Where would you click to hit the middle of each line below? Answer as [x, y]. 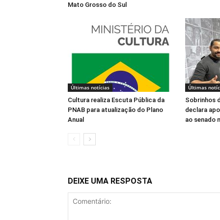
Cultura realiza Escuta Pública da [116, 100]
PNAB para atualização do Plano [115, 110]
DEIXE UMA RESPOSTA [110, 181]
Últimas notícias [90, 87]
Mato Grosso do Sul [97, 5]
